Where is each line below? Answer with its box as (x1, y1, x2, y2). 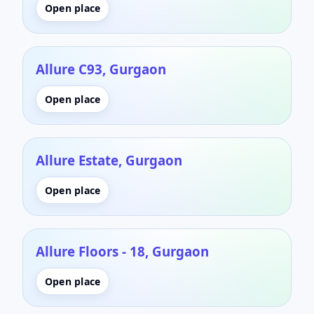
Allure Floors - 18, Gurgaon (36, 242, 209, 260)
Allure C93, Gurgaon (36, 60, 166, 78)
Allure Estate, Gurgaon (36, 151, 182, 169)
